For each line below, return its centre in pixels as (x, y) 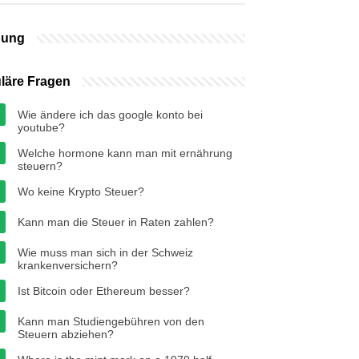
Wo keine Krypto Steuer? (81, 192)
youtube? (41, 127)
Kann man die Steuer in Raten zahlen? (116, 222)
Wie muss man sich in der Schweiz (105, 252)
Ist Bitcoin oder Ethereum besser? (104, 291)
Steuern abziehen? (66, 334)
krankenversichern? (68, 265)
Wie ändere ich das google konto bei (110, 115)
